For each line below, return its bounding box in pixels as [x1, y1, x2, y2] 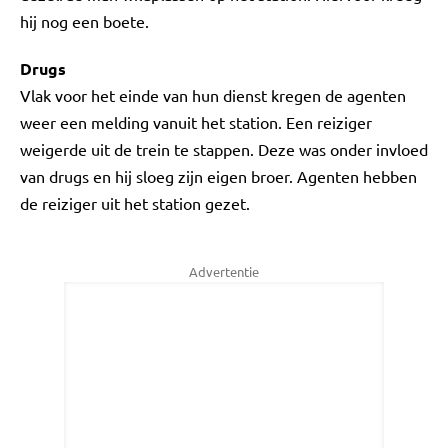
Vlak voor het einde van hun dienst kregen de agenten [20, 85, 406, 105]
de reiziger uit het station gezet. [20, 193, 250, 213]
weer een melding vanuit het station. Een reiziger [20, 112, 372, 132]
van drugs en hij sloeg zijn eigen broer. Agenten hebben [20, 166, 417, 186]
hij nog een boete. [20, 11, 149, 31]
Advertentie [189, 263, 259, 280]
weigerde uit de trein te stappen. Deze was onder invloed [20, 139, 428, 159]
